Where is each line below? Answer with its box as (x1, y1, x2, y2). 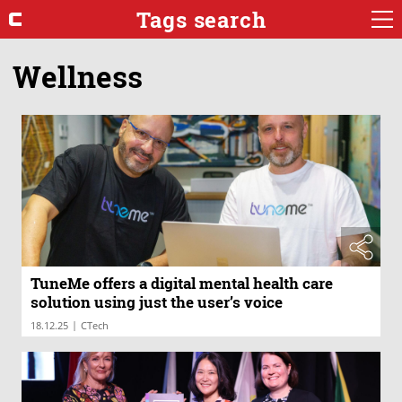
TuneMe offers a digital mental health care (31, 273, 333, 294)
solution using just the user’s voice (31, 292, 283, 313)
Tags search (135, 4, 267, 34)
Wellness (13, 56, 143, 96)
